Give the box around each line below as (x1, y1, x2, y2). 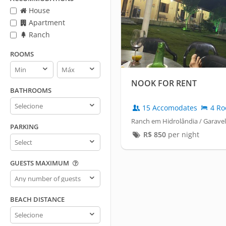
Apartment (27, 18, 65, 27)
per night (165, 130, 199, 140)
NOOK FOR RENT (131, 78, 197, 89)
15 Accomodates (140, 103, 199, 113)
